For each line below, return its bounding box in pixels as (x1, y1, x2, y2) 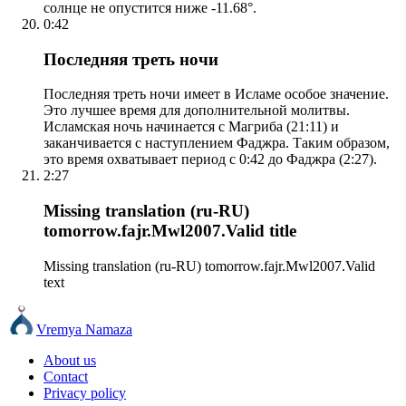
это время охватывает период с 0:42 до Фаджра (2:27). (43, 151, 377, 168)
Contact (43, 368, 88, 384)
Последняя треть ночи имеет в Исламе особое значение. (43, 86, 389, 102)
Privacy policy (43, 384, 126, 401)
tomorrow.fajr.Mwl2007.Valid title (43, 221, 296, 241)
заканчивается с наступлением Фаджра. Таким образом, (43, 135, 390, 151)
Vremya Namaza (36, 321, 132, 337)
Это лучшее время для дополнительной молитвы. (43, 102, 350, 119)
